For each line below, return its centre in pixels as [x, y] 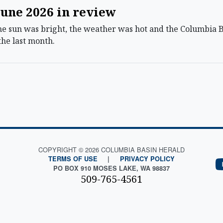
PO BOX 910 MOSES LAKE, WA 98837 [111, 168]
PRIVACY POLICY [147, 159]
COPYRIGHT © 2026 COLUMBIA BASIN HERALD [111, 150]
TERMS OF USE [73, 159]
